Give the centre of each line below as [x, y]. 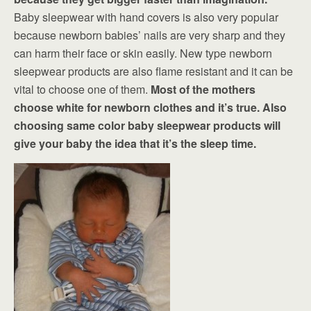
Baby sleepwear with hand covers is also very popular [146, 17]
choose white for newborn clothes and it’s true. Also [150, 107]
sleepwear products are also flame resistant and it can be [153, 71]
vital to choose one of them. [82, 89]
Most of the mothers [203, 89]
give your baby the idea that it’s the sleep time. [135, 143]
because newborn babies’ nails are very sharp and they [150, 35]
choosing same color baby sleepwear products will [147, 125]
